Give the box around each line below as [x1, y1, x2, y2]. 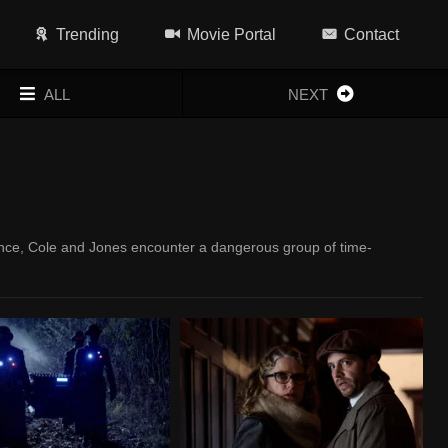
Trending [56, 26, 120, 43]
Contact [344, 26, 400, 43]
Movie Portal [187, 26, 277, 43]
